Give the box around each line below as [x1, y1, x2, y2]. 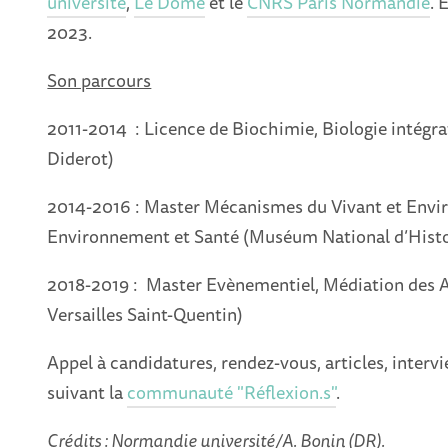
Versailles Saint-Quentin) [47, 300, 244, 329]
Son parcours [47, 66, 152, 95]
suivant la [47, 378, 128, 407]
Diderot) [47, 144, 115, 173]
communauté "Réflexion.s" [127, 378, 337, 407]
